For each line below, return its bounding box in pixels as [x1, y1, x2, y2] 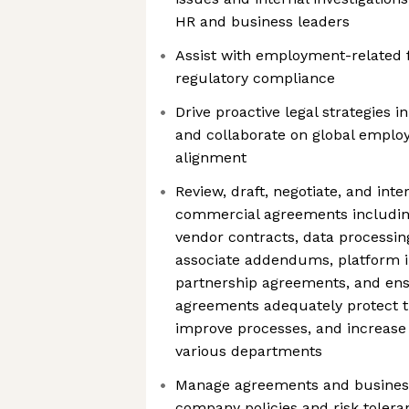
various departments [175, 342, 322, 360]
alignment [175, 149, 246, 166]
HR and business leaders [175, 13, 350, 30]
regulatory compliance [175, 69, 335, 87]
